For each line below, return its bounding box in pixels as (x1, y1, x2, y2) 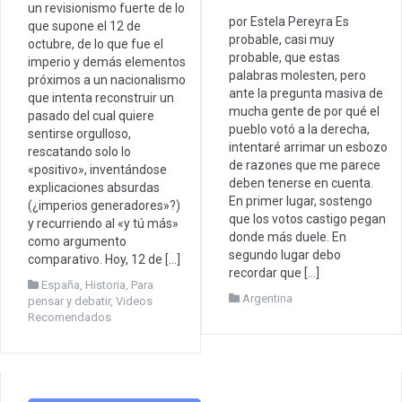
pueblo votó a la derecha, (229, 121, 370, 136)
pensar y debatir (28, 294, 110, 309)
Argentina (242, 291, 293, 305)
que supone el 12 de (28, 19, 141, 34)
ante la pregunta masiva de (229, 85, 383, 100)
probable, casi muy (229, 31, 335, 47)
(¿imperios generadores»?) (28, 198, 180, 214)
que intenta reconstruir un (28, 91, 174, 106)
